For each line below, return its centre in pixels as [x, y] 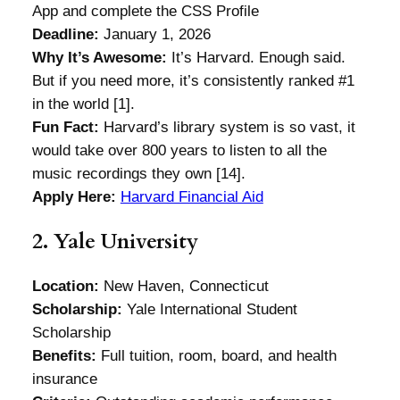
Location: [65, 286]
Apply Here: [74, 197]
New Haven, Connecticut [183, 286]
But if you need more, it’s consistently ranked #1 [193, 81]
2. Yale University [115, 242]
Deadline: [65, 35]
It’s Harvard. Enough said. [256, 58]
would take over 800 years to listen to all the [179, 151]
